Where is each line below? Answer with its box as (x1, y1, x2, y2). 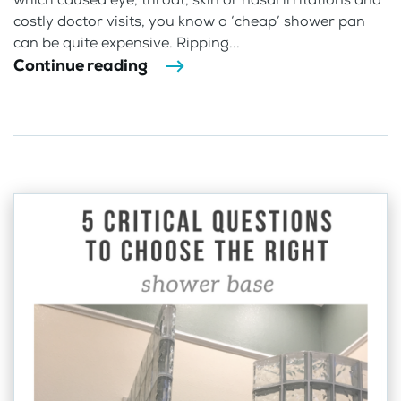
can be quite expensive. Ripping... (13, 32, 240, 52)
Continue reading (13, 54, 148, 76)
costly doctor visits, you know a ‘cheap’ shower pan (13, 11, 365, 30)
